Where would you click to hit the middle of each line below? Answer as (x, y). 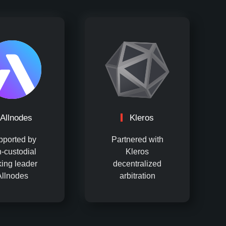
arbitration (137, 176)
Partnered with (137, 139)
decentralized (137, 164)
